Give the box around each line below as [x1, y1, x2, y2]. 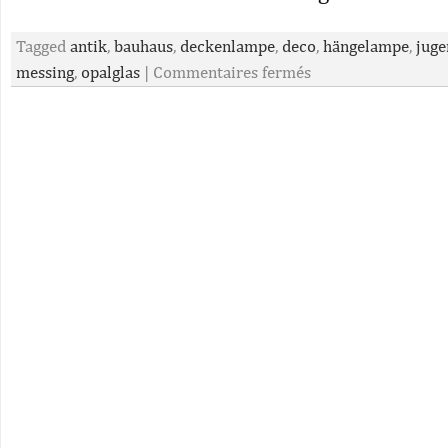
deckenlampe [180, 36, 275, 56]
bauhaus [114, 36, 173, 56]
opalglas [81, 62, 140, 82]
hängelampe [323, 36, 409, 56]
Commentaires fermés [153, 62, 311, 82]
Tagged [16, 36, 70, 56]
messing [16, 62, 74, 82]
